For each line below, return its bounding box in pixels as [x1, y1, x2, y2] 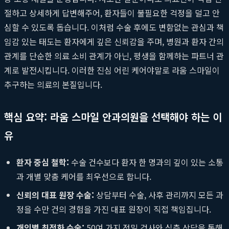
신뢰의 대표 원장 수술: [16, 188, 94, 201]
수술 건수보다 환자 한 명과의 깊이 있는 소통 [69, 155, 223, 168]
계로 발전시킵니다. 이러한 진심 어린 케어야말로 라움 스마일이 [4, 63, 220, 76]
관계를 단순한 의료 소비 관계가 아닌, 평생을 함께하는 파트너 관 [4, 49, 224, 62]
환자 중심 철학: [16, 155, 69, 168]
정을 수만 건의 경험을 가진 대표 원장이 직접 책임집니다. [16, 202, 211, 215]
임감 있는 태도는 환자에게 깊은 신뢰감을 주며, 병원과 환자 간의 [4, 35, 224, 48]
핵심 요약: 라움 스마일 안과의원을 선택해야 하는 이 [4, 109, 222, 124]
